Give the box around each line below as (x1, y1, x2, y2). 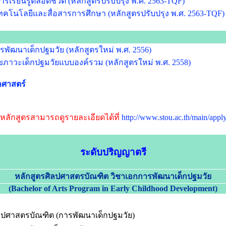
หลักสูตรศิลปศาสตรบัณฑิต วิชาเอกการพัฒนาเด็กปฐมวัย (15, 172, 211, 181)
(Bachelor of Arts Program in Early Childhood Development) (9, 184, 217, 193)
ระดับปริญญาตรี (80, 146, 146, 157)
